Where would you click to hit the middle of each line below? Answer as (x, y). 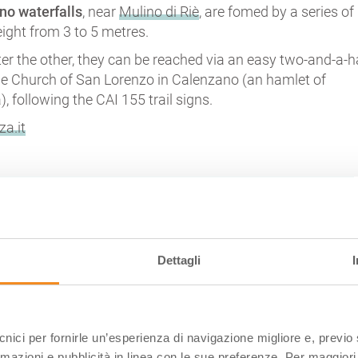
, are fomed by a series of (277, 11)
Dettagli (179, 260)
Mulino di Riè (159, 11)
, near (101, 11)
